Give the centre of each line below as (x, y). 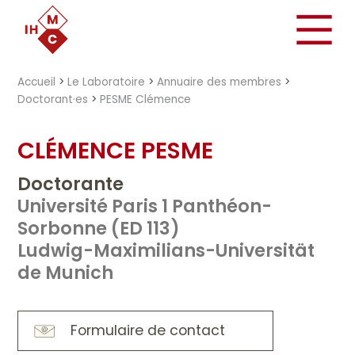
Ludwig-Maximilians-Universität (166, 250)
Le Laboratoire (107, 82)
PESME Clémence (146, 99)
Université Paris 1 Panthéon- (145, 206)
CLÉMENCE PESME (116, 150)
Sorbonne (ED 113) (99, 228)
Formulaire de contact (148, 330)
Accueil (37, 82)
